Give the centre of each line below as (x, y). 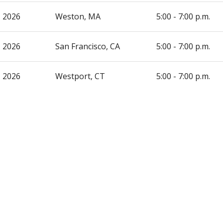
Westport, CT (80, 76)
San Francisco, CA (88, 46)
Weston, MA (78, 16)
